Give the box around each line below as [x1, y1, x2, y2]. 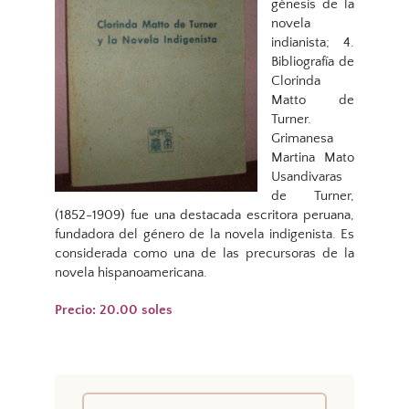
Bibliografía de [271, 54, 354, 70]
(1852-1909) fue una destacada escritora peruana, [55, 207, 354, 224]
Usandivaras [271, 169, 342, 185]
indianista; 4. [271, 35, 354, 51]
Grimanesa [271, 131, 333, 147]
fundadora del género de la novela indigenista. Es [55, 226, 354, 243]
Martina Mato [271, 150, 354, 166]
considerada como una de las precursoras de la [55, 246, 354, 262]
